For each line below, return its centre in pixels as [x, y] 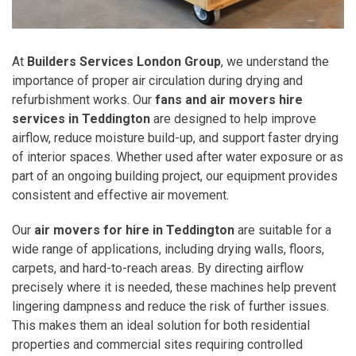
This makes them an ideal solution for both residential [161, 325]
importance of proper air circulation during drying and [157, 80]
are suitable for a [283, 230]
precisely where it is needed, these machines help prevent [174, 287]
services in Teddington [81, 118]
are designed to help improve [233, 118]
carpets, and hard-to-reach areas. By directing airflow [158, 268]
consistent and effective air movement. [120, 195]
